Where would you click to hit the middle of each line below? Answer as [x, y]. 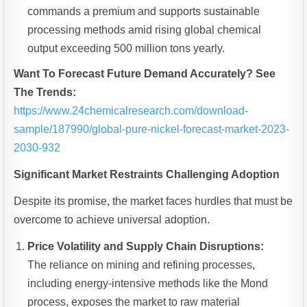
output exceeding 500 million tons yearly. [126, 49]
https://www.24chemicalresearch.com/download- [131, 111]
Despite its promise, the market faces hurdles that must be [153, 201]
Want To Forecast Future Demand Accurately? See [145, 74]
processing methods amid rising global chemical [145, 30]
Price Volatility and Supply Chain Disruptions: [146, 247]
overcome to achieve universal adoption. [112, 220]
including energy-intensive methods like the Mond [148, 284]
